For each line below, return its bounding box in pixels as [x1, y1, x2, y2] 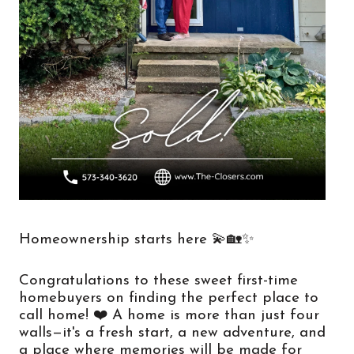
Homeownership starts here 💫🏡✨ [19, 232, 254, 247]
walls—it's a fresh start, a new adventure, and [19, 326, 326, 341]
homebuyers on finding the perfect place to [19, 291, 318, 307]
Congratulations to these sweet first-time [19, 273, 298, 289]
